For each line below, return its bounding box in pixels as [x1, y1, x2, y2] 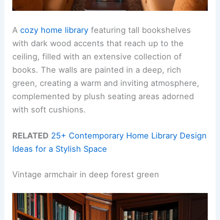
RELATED [12, 131, 49, 141]
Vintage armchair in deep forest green [12, 169, 160, 179]
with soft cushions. [12, 105, 86, 114]
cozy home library [20, 25, 89, 35]
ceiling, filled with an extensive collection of [12, 52, 182, 61]
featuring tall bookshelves [88, 25, 192, 35]
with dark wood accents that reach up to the [12, 38, 184, 48]
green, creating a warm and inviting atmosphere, [12, 78, 200, 88]
